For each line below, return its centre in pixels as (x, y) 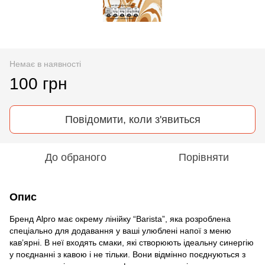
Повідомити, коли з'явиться (132, 119)
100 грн (38, 83)
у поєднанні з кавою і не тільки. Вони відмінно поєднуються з (127, 254)
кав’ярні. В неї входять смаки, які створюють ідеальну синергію (132, 242)
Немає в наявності (45, 64)
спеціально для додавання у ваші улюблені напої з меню (120, 230)
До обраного (76, 157)
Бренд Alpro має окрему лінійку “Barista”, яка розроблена (120, 219)
